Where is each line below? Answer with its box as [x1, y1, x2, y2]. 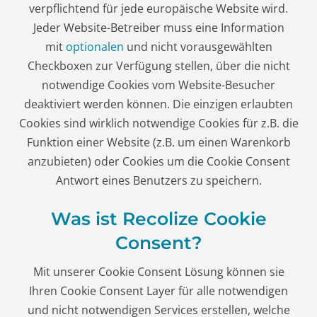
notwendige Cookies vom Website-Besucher [42, 76, 275, 93]
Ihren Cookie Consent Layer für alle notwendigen [29, 283, 288, 299]
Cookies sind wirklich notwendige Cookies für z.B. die [18, 115, 299, 131]
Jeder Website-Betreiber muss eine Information [33, 19, 284, 35]
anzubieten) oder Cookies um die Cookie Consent [27, 153, 290, 169]
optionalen [65, 38, 127, 54]
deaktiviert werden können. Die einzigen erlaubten [24, 96, 293, 112]
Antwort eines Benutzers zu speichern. [55, 172, 262, 188]
